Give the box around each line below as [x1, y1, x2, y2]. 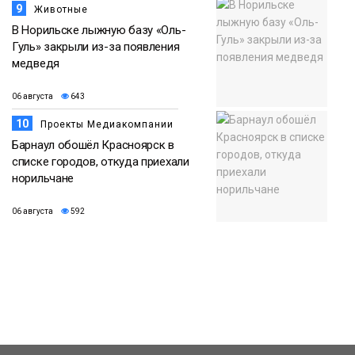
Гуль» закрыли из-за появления [12, 39, 180, 54]
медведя [12, 55, 59, 71]
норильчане [12, 170, 74, 185]
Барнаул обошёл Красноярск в [12, 137, 174, 152]
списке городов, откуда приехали [12, 154, 189, 169]
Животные [34, 3, 88, 15]
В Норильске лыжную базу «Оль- [12, 22, 186, 37]
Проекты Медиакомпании [40, 118, 174, 130]
